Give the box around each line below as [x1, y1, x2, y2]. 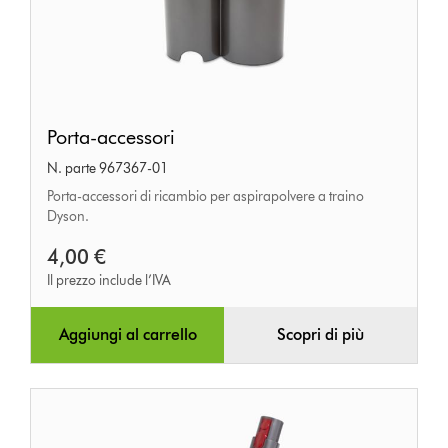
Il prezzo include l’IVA [47, 272, 172, 290]
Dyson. [47, 208, 90, 226]
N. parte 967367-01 [47, 160, 169, 178]
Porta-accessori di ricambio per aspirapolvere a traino [47, 188, 365, 206]
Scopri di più [276, 325, 364, 345]
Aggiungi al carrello [58, 325, 197, 345]
